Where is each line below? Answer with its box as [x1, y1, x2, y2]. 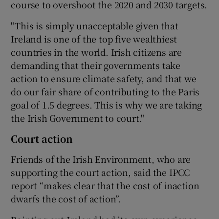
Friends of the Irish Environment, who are [11, 152, 191, 165]
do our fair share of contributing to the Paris [11, 85, 200, 98]
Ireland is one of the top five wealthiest [11, 32, 177, 45]
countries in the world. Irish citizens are [11, 45, 182, 58]
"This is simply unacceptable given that [11, 19, 178, 32]
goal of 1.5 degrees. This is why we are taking [11, 98, 202, 111]
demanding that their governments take [11, 58, 181, 71]
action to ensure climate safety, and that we [11, 71, 197, 85]
